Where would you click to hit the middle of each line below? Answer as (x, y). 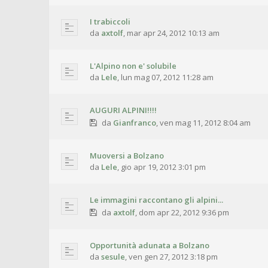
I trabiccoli (110, 22)
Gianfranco (134, 123)
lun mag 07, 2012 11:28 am (167, 77)
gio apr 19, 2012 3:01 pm (163, 167)
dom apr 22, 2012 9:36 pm (184, 212)
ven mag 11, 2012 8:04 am (205, 123)
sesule (113, 257)
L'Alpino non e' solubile (133, 66)
